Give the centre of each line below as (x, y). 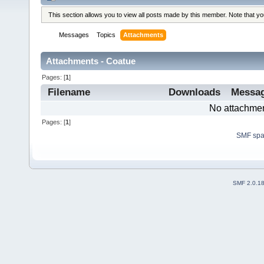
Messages (74, 35)
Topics (106, 35)
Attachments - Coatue (91, 61)
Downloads (194, 92)
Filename (69, 92)
